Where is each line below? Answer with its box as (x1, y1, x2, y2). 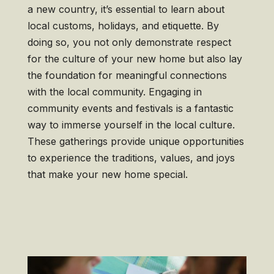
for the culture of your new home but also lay (27, 53, 242, 65)
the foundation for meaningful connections (27, 69, 227, 81)
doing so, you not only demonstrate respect (27, 36, 231, 48)
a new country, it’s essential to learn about (27, 3, 224, 15)
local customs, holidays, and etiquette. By (27, 20, 219, 32)
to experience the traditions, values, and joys (27, 152, 235, 164)
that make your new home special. (27, 168, 188, 180)
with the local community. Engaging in (27, 86, 202, 98)
